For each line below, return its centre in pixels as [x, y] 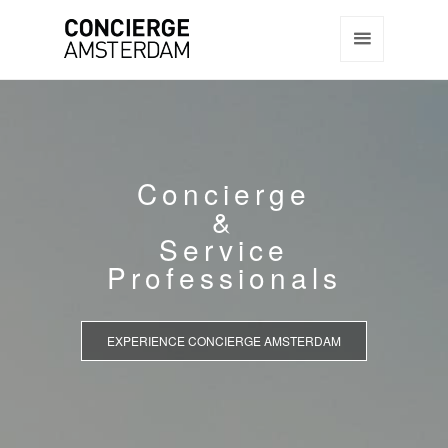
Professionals [224, 277]
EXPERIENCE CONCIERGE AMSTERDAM [224, 340]
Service [224, 249]
